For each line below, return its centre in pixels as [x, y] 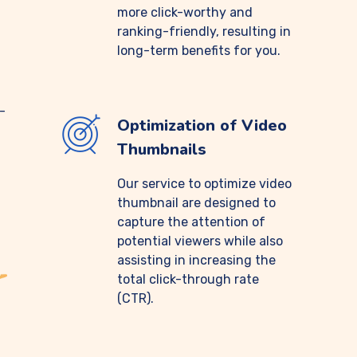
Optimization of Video [202, 126]
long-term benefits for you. [199, 51]
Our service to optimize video [204, 184]
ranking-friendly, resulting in [204, 31]
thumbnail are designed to [196, 203]
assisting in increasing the [196, 260]
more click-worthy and [185, 12]
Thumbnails [162, 149]
